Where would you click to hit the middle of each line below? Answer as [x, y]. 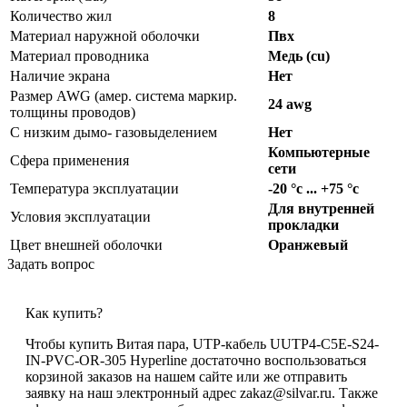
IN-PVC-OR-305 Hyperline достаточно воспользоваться [196, 360]
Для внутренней [321, 208]
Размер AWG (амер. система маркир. [124, 95]
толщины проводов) [73, 112]
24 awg [290, 104]
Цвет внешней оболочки [86, 244]
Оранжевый [308, 244]
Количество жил [61, 15]
